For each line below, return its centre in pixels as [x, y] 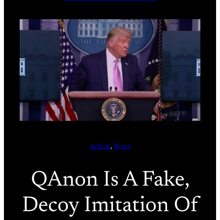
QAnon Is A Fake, [110, 180]
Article [100, 147]
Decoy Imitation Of [110, 206]
